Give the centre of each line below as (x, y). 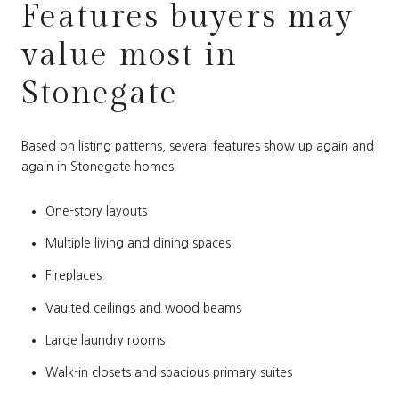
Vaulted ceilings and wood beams (143, 308)
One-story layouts (96, 211)
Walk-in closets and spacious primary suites (168, 373)
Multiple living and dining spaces (138, 244)
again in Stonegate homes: (99, 167)
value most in (130, 55)
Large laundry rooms (105, 341)
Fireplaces (73, 276)
